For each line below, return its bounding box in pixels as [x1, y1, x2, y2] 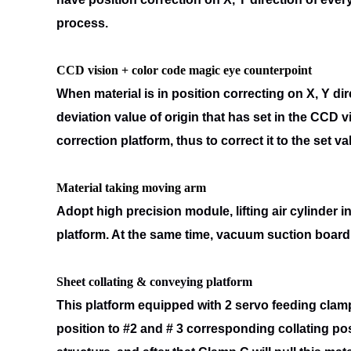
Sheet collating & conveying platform [56, 275, 252, 288]
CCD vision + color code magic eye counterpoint [56, 63, 312, 77]
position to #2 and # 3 [56, 322, 186, 335]
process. [56, 16, 108, 30]
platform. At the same [56, 228, 185, 241]
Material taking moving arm [56, 181, 206, 194]
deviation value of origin [56, 110, 202, 124]
